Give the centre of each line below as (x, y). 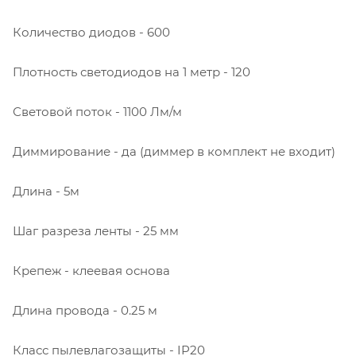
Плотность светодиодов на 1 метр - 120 (132, 72)
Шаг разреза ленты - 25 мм (96, 230)
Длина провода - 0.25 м (85, 310)
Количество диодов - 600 (91, 32)
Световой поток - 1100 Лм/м (97, 111)
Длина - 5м (46, 191)
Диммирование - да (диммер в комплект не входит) (174, 151)
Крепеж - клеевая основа (91, 270)
